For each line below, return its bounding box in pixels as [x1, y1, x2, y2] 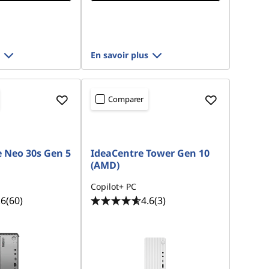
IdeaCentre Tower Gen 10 [91, 147, 210, 160]
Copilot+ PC [91, 181, 137, 192]
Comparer [108, 94, 144, 104]
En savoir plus [91, 49, 149, 61]
